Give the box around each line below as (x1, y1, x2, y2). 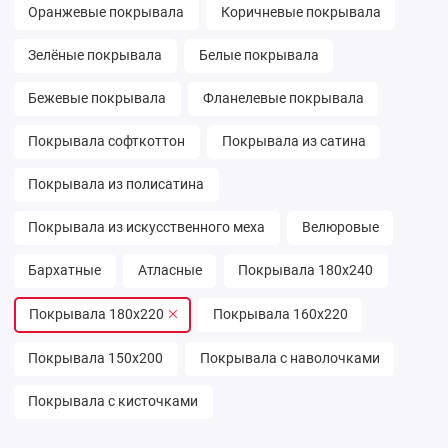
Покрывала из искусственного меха (28, 218, 265, 236)
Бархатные (28, 261, 101, 279)
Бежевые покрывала (28, 89, 166, 107)
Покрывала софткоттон (28, 132, 185, 150)
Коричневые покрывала (220, 3, 381, 21)
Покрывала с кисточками (28, 392, 198, 410)
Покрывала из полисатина (28, 175, 204, 193)
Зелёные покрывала (28, 46, 162, 64)
